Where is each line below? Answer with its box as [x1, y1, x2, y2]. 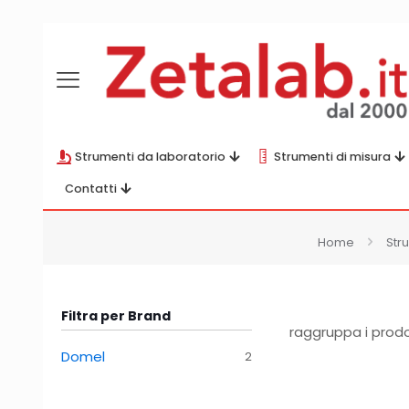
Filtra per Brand [61, 307, 171, 325]
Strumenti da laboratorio [75, 149, 225, 164]
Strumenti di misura [274, 149, 391, 164]
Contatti [65, 181, 117, 196]
